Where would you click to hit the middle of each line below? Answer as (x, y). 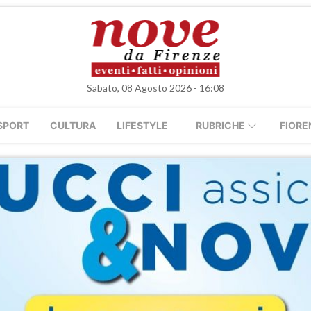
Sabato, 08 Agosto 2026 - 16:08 (155, 88)
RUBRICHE (220, 125)
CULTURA (73, 125)
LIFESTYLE (142, 125)
